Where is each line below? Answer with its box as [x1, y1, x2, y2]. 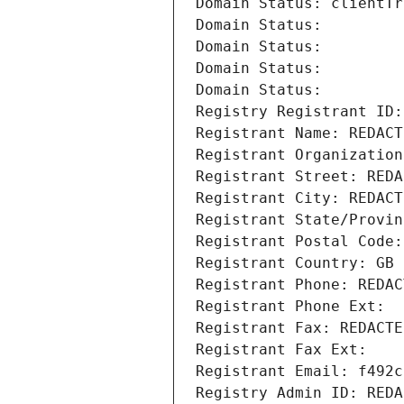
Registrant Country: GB [196, 254, 394, 272]
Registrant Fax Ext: [196, 341, 367, 359]
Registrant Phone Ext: [196, 298, 385, 316]
